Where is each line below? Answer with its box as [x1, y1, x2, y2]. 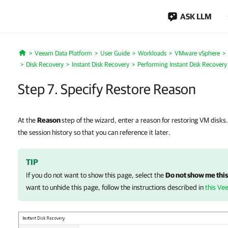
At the [18, 116, 37, 124]
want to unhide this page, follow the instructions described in [26, 183, 205, 191]
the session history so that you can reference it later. [18, 128, 170, 136]
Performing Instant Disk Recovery [137, 61, 227, 68]
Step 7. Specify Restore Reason [18, 80, 196, 97]
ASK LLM [180, 12, 212, 21]
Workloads [137, 49, 166, 57]
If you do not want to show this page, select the [26, 171, 165, 179]
